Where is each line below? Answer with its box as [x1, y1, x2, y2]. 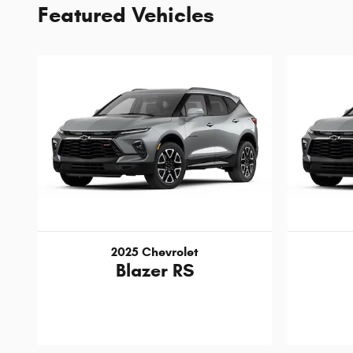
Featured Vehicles [38, 2, 214, 29]
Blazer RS [116, 259, 194, 282]
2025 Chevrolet [111, 244, 199, 260]
